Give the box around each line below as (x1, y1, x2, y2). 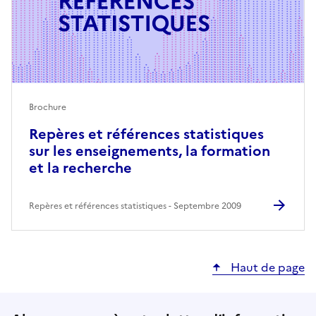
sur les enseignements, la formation (29, 140, 270, 162)
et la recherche (29, 157, 132, 179)
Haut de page (228, 259, 305, 276)
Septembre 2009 (174, 200, 241, 213)
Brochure (29, 101, 66, 114)
